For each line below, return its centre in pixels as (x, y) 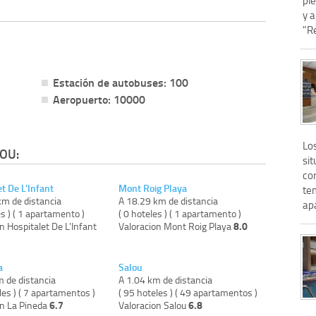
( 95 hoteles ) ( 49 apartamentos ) (188, 292)
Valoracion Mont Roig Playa (176, 226)
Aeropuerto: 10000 (99, 99)
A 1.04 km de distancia (166, 279)
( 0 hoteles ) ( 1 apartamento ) (180, 213)
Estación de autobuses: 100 (120, 82)
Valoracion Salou (154, 305)
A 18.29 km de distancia (169, 200)
